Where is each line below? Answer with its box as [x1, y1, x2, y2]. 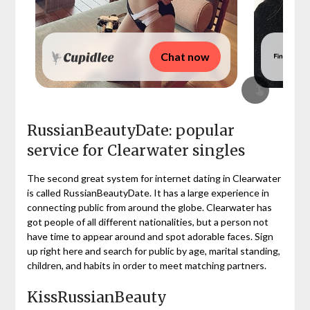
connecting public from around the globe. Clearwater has [26, 201, 272, 213]
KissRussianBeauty [26, 287, 167, 307]
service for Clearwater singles [26, 140, 245, 160]
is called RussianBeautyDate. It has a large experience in [26, 186, 269, 199]
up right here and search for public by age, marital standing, [26, 244, 280, 257]
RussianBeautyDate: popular [26, 120, 235, 140]
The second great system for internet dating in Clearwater [26, 172, 281, 184]
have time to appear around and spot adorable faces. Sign [26, 230, 273, 242]
